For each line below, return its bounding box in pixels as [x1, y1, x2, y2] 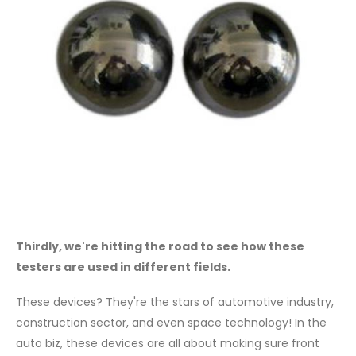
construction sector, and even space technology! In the [16, 315, 327, 331]
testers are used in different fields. [16, 258, 230, 275]
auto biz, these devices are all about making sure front [16, 335, 319, 352]
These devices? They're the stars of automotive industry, [16, 294, 334, 311]
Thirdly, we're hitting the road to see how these [16, 238, 304, 254]
